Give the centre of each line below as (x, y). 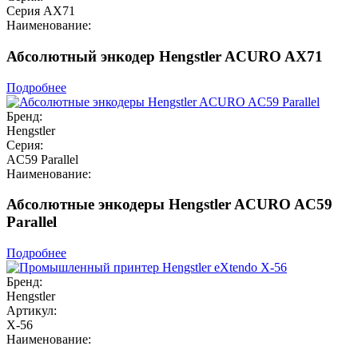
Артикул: (32, 311)
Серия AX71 (41, 11)
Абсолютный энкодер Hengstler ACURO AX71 (165, 56)
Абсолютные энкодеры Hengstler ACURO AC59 (169, 205)
